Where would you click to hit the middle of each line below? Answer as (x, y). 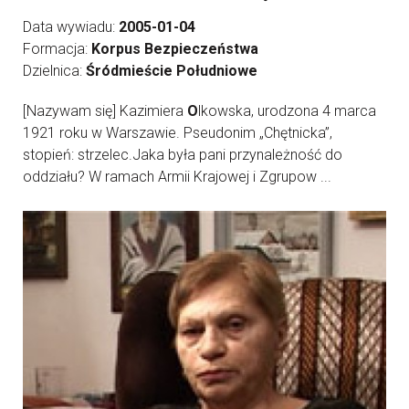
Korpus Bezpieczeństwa (175, 49)
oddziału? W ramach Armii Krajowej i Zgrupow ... (177, 177)
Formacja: (57, 49)
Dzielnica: (54, 71)
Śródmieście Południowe (172, 71)
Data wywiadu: (71, 27)
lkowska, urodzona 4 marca (287, 111)
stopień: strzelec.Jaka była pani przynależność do (183, 155)
